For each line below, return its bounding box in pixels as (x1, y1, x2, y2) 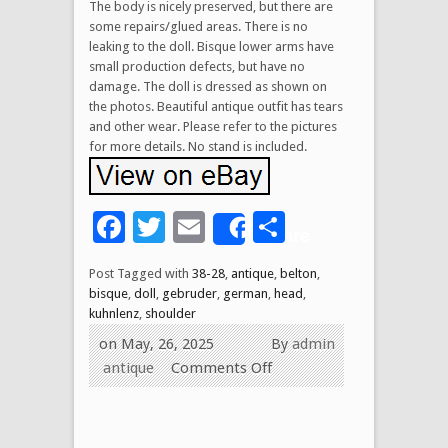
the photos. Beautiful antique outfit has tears (89, 98, 343, 114)
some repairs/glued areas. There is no (89, 18, 308, 34)
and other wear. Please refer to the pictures (89, 118, 337, 134)
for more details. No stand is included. (89, 138, 307, 154)
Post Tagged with (89, 265, 192, 281)
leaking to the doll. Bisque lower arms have (89, 38, 334, 54)
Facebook (125, 207, 264, 246)
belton (280, 265, 317, 281)
